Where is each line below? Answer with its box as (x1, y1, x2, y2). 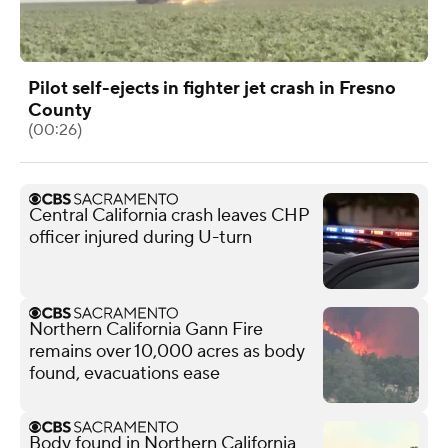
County (28, 98, 92, 122)
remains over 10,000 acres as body (29, 339, 305, 363)
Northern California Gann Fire (29, 317, 263, 341)
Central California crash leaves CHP (29, 203, 309, 227)
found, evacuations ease (29, 361, 220, 385)
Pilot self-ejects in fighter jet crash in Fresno (28, 76, 396, 100)
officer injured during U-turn (29, 225, 252, 249)
